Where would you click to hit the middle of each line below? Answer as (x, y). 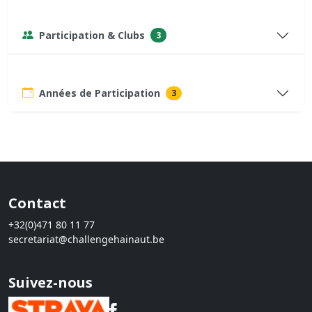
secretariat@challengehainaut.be (86, 240)
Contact (37, 203)
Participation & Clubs (92, 35)
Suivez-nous (50, 283)
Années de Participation (100, 93)
